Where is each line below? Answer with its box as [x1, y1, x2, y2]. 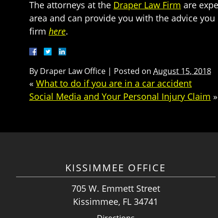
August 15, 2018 [153, 66, 211, 76]
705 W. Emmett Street [71, 182, 160, 194]
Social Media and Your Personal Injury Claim [29, 91, 211, 102]
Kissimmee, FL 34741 [73, 196, 159, 207]
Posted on [114, 66, 153, 76]
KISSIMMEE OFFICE [65, 161, 166, 174]
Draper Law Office [40, 66, 106, 76]
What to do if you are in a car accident [36, 77, 192, 89]
